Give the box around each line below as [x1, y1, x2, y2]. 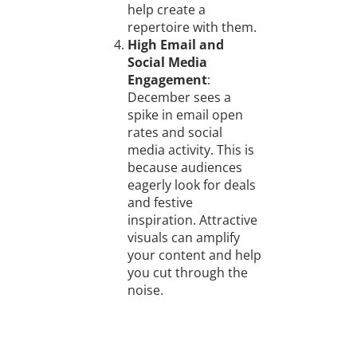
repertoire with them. [127, 18, 257, 37]
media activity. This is [127, 141, 254, 159]
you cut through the [127, 264, 248, 282]
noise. [127, 281, 163, 300]
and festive [127, 194, 193, 212]
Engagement [127, 71, 207, 89]
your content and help [127, 246, 261, 265]
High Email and [127, 36, 224, 54]
